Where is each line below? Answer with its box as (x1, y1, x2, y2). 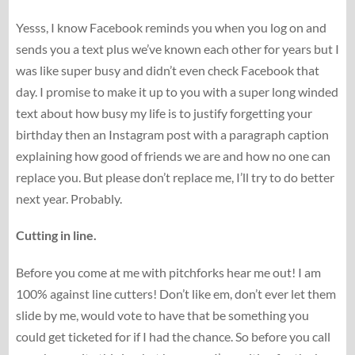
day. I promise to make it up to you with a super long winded (15, 84, 338, 100)
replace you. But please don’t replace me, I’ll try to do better (15, 170, 334, 185)
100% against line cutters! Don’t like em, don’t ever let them (15, 285, 336, 301)
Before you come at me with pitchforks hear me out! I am (15, 264, 321, 280)
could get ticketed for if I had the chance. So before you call (15, 328, 330, 344)
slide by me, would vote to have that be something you (15, 307, 309, 323)
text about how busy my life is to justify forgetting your (15, 105, 312, 121)
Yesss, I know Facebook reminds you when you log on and (15, 20, 326, 36)
